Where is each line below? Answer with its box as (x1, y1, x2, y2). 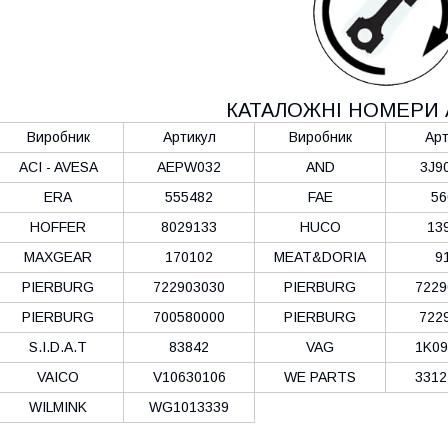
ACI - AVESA (18, 158, 98, 175)
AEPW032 (157, 158, 221, 175)
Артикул (162, 128, 216, 145)
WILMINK (29, 398, 87, 415)
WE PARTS (284, 368, 356, 385)
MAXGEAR (24, 248, 92, 265)
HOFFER (30, 218, 86, 235)
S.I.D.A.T (29, 338, 87, 355)
